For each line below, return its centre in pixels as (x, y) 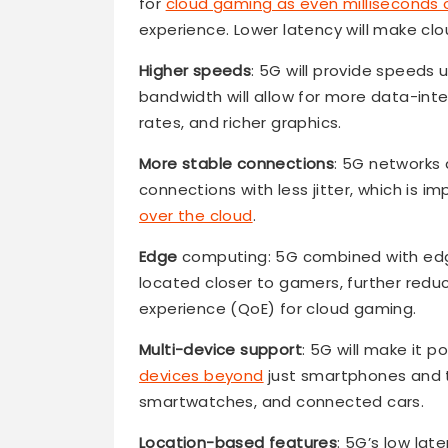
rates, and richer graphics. (240, 123)
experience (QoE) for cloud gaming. (278, 309)
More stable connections (237, 164)
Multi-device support (220, 350)
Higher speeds (195, 71)
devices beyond (201, 376)
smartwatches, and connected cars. (282, 402)
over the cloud (196, 216)
